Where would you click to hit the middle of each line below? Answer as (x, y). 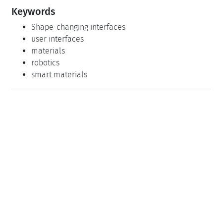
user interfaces (57, 39)
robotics (45, 62)
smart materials (59, 74)
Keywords (33, 11)
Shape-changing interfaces (78, 27)
